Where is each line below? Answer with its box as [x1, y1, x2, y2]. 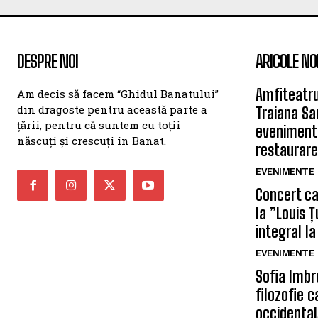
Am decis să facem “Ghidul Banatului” [17, 87, 219, 101]
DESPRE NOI [17, 51, 78, 72]
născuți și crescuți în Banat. [17, 133, 166, 148]
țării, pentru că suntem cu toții [17, 118, 180, 132]
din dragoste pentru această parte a [17, 102, 207, 116]
